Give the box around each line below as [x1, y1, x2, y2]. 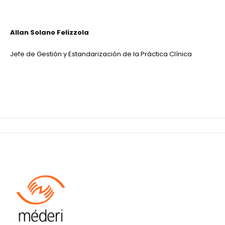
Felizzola [55, 27, 89, 37]
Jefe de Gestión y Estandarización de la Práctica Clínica [10, 49, 192, 59]
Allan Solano [10, 27, 55, 37]
